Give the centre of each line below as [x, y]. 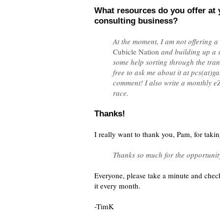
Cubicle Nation [136, 52]
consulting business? [136, 21]
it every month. [117, 186]
